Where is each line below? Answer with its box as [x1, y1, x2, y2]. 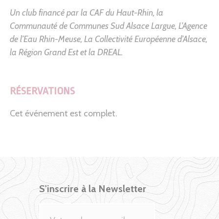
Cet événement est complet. [10, 108, 117, 119]
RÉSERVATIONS [10, 85, 75, 97]
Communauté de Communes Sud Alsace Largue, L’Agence [10, 20, 207, 31]
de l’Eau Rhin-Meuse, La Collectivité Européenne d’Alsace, [10, 33, 207, 44]
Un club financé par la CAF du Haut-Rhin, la [10, 7, 163, 18]
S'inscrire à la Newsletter [39, 183, 146, 195]
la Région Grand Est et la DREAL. [10, 46, 123, 58]
